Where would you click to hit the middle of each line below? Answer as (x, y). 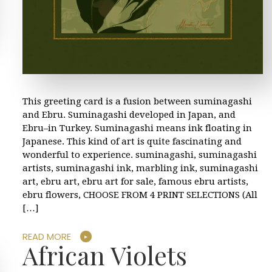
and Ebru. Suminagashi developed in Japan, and (129, 114)
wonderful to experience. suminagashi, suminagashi (140, 155)
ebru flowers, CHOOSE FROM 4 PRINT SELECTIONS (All (140, 195)
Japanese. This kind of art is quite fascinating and (132, 141)
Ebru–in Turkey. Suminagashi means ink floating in (137, 128)
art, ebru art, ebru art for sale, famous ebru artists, (135, 181)
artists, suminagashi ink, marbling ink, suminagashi (140, 168)
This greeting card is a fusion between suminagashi (137, 101)
